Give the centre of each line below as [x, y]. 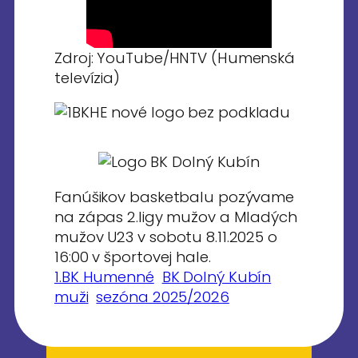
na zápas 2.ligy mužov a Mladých [176, 217]
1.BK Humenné [104, 276]
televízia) [88, 78]
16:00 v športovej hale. [133, 257]
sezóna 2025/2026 [163, 296]
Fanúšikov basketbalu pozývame [175, 197]
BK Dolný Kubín [217, 276]
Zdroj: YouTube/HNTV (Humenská [175, 58]
